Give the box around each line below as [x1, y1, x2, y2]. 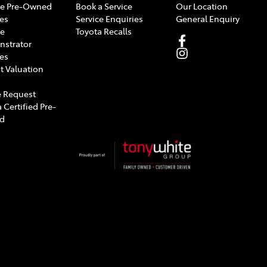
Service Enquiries [76, 12, 143, 24]
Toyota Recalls [76, 24, 132, 37]
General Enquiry [176, 12, 240, 24]
